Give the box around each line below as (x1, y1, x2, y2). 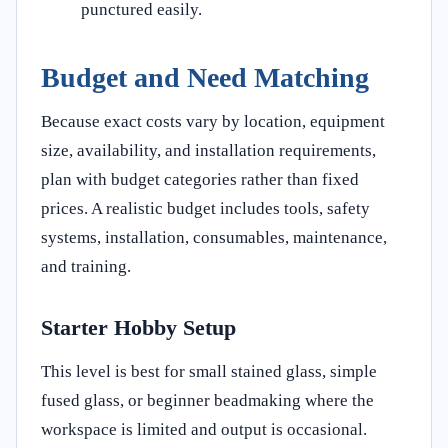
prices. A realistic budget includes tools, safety (41, 198, 370, 218)
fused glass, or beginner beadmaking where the (41, 390, 374, 410)
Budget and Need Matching (41, 61, 369, 93)
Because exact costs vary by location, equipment (41, 111, 385, 131)
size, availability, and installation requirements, (41, 140, 376, 160)
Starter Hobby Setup (41, 314, 236, 340)
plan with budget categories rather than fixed (41, 169, 359, 189)
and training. (41, 256, 131, 276)
